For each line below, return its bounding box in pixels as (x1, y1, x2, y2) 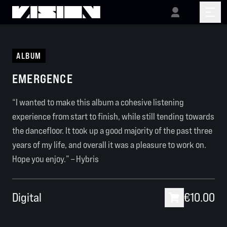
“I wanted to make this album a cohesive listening (12, 97, 184, 107)
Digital (12, 190, 42, 205)
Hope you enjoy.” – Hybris (12, 154, 99, 164)
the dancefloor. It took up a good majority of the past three (12, 125, 212, 136)
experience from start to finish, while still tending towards (12, 111, 214, 122)
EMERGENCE (12, 71, 73, 86)
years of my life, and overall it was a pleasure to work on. (12, 139, 206, 150)
